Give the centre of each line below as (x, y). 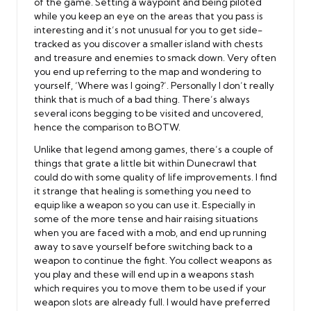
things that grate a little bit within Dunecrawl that (145, 163)
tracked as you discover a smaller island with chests (149, 43)
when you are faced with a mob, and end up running (150, 232)
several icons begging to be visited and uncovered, (149, 113)
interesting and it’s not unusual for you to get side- (148, 30)
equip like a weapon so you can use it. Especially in (145, 204)
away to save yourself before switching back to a (143, 246)
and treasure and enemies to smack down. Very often (155, 57)
